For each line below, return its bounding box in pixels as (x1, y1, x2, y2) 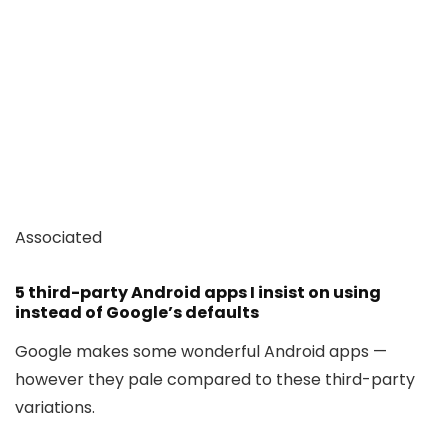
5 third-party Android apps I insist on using (15, 280, 381, 304)
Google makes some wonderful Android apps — (15, 339, 387, 363)
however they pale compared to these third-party (15, 367, 415, 391)
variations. (15, 395, 95, 419)
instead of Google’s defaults (15, 300, 259, 324)
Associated (15, 225, 102, 249)
